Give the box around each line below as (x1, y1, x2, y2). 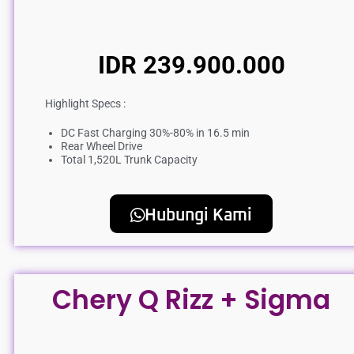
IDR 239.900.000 (97, 50, 285, 80)
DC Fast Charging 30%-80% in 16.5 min (61, 126, 250, 139)
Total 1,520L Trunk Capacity (61, 153, 198, 166)
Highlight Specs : (45, 96, 126, 110)
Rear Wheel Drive (61, 139, 142, 153)
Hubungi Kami (145, 206, 252, 224)
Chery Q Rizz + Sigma (52, 281, 330, 318)
